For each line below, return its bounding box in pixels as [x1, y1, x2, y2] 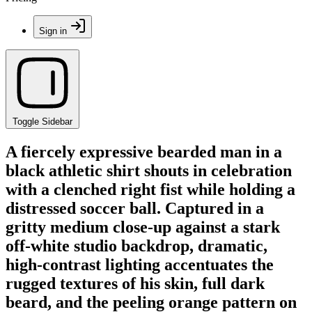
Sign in [39, 26, 67, 36]
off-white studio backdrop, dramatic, [6, 236, 267, 255]
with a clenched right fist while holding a [6, 180, 295, 198]
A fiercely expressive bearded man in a [6, 142, 282, 161]
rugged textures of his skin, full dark [6, 274, 265, 292]
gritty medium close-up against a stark [6, 217, 280, 236]
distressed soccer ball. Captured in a [6, 198, 264, 217]
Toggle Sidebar [13, 116, 72, 127]
